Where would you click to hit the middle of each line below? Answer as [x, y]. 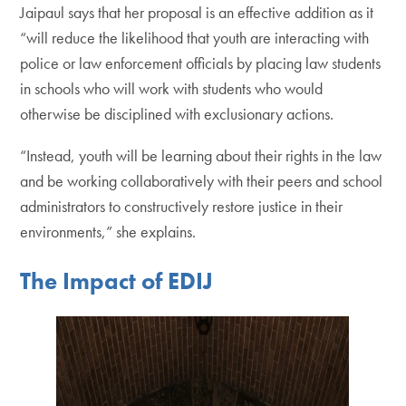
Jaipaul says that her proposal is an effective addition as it [197, 13]
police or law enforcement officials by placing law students [201, 63]
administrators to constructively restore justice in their [182, 207]
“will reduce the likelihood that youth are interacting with [195, 38]
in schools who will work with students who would [172, 89]
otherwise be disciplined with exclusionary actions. [177, 114]
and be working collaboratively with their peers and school [202, 181]
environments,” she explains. [110, 232]
